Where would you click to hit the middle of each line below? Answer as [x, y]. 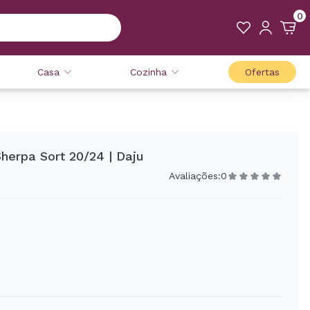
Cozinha [148, 72]
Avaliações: [195, 176]
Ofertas [262, 72]
